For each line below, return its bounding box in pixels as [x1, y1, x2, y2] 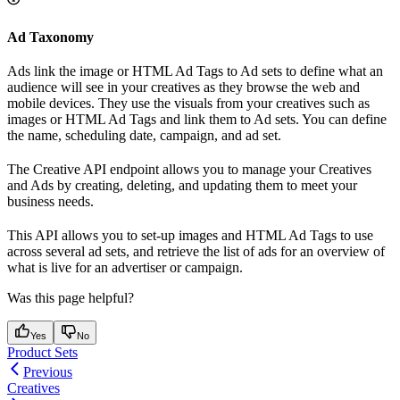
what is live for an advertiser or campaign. [7, 259, 243, 275]
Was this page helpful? [7, 289, 134, 305]
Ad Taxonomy [7, 29, 94, 45]
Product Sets [7, 344, 78, 360]
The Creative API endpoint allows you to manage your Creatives [7, 161, 371, 177]
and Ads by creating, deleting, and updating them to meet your [7, 177, 357, 193]
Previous [23, 363, 72, 379]
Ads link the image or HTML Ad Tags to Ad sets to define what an [7, 62, 383, 79]
